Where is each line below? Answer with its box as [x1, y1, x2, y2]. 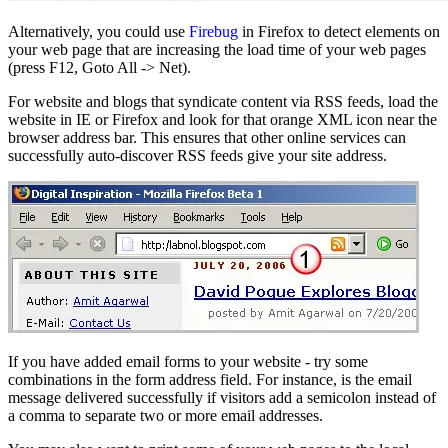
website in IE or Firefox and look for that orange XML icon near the [8, 110, 437, 128]
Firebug [189, 22, 238, 40]
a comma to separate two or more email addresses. [8, 406, 323, 424]
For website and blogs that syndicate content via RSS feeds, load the [8, 92, 438, 110]
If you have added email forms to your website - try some [8, 352, 368, 370]
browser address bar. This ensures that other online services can [8, 128, 406, 146]
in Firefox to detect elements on [238, 22, 440, 40]
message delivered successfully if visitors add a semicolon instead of [8, 388, 436, 406]
